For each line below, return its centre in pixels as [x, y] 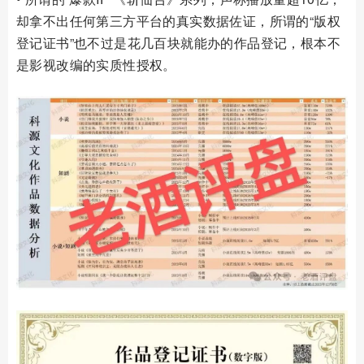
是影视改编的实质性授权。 [96, 64]
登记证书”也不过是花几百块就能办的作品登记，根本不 [178, 42]
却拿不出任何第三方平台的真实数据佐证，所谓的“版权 [178, 20]
